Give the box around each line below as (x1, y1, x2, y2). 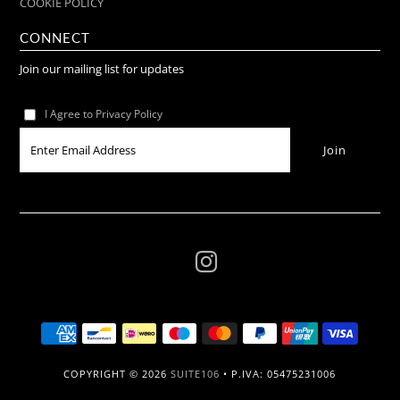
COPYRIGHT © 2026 (63, 367, 171, 381)
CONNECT (20, 29, 91, 46)
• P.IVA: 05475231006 (220, 367, 337, 381)
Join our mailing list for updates (20, 61, 185, 77)
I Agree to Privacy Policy (45, 106, 163, 121)
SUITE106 (171, 367, 221, 381)
